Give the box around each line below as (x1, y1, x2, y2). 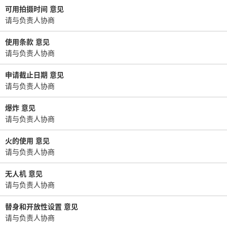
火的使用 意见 (5, 135, 50, 145)
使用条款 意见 (5, 36, 50, 47)
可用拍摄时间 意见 (5, 4, 64, 14)
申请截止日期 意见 (5, 69, 64, 80)
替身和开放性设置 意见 (5, 201, 78, 211)
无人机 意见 (5, 168, 43, 178)
